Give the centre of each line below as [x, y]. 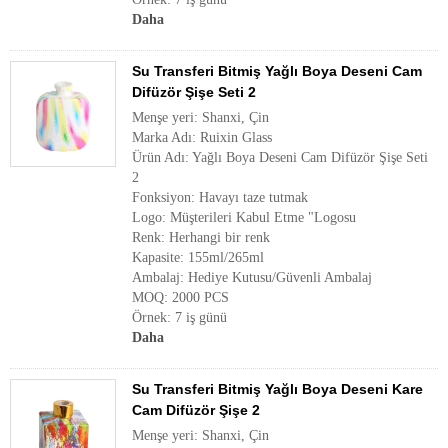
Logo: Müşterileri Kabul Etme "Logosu [244, 217]
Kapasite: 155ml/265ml [198, 257]
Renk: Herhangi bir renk [201, 237]
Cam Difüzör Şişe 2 [196, 410]
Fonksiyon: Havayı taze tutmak [220, 197]
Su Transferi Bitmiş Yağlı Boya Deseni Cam [277, 71]
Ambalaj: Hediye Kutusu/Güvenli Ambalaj [252, 277]
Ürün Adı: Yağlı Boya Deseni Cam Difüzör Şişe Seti [280, 157]
